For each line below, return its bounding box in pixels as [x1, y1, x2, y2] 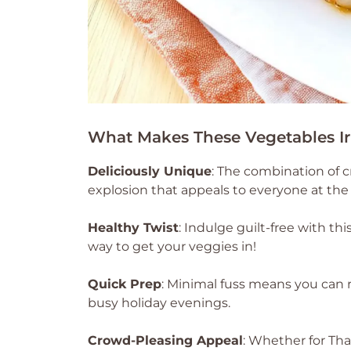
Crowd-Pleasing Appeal [88, 333, 243, 348]
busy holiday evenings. [88, 295, 230, 310]
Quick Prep [88, 277, 161, 291]
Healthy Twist [88, 220, 179, 235]
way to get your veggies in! [88, 239, 256, 254]
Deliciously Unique [88, 164, 212, 179]
